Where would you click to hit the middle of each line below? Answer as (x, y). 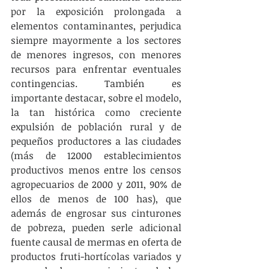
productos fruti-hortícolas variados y (96, 256)
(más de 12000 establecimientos (96, 156)
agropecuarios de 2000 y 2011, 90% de (96, 184)
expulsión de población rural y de (96, 127)
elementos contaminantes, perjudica (96, 26)
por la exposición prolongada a (96, 11)
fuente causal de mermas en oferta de (96, 242)
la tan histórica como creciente (96, 112)
